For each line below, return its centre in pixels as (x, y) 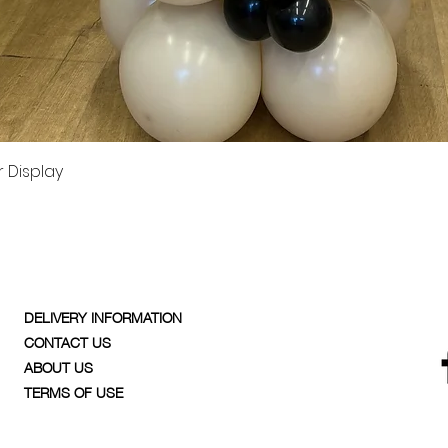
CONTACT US (67, 341)
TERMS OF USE (73, 391)
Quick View (229, 167)
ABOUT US (58, 366)
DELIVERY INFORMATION (103, 316)
